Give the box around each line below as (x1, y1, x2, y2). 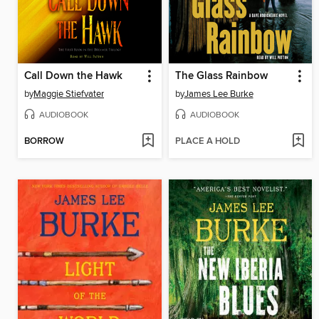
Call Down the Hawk (24, 70, 122, 83)
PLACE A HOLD (174, 135, 240, 147)
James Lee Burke (184, 88, 253, 100)
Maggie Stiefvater (33, 88, 104, 100)
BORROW (24, 135, 64, 147)
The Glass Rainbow (174, 70, 268, 83)
